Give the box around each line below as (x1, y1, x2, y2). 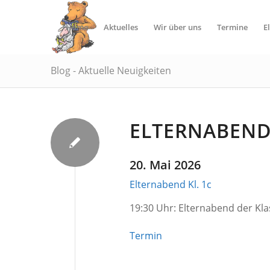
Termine (217, 22, 248, 33)
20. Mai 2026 (129, 157, 201, 173)
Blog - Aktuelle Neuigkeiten (50, 64, 171, 77)
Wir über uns (154, 22, 202, 33)
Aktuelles (104, 22, 139, 33)
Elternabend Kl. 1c (129, 178, 212, 191)
